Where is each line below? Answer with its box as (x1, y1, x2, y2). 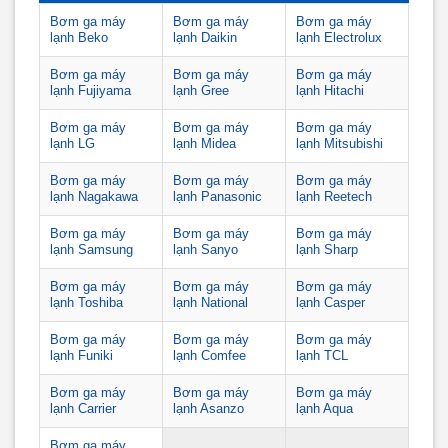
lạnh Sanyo (173, 242, 238, 257)
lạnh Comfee (173, 348, 246, 363)
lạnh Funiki (50, 348, 113, 363)
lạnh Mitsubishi (296, 136, 383, 151)
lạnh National (173, 295, 248, 310)
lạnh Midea (173, 136, 236, 151)
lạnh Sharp (296, 242, 358, 257)
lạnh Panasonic (173, 189, 262, 204)
